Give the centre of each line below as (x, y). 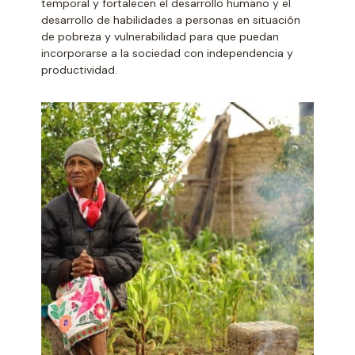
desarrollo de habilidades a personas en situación (171, 19)
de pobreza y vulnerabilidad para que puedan (160, 36)
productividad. (80, 69)
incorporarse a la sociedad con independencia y (168, 53)
